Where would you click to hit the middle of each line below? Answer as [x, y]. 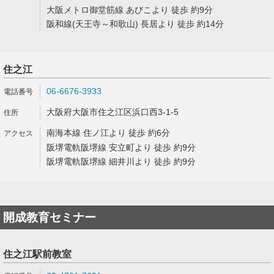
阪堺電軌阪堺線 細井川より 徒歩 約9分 [121, 161]
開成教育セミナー [50, 217]
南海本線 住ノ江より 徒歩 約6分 [108, 133]
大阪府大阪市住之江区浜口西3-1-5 [113, 112]
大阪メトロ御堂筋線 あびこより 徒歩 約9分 [130, 10]
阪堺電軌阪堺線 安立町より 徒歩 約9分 [121, 147]
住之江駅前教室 [37, 254]
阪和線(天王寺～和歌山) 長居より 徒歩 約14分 [135, 24]
